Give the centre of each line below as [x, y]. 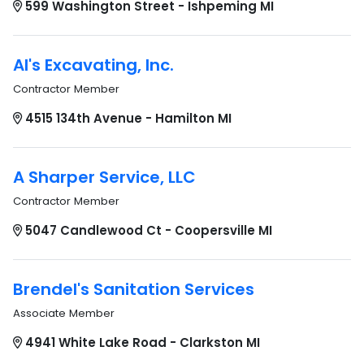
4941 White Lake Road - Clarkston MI [143, 342]
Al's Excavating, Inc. [93, 65]
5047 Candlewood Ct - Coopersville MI [149, 230]
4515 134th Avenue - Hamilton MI [128, 118]
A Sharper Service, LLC [104, 177]
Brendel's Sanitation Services [134, 289]
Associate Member [64, 313]
